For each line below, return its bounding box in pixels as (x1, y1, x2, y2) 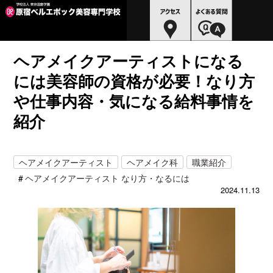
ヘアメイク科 (127, 155, 179, 168)
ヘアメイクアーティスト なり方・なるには (25, 171, 190, 184)
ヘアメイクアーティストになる (13, 49, 244, 72)
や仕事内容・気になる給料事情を (13, 89, 255, 112)
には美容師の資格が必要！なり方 (13, 69, 255, 92)
